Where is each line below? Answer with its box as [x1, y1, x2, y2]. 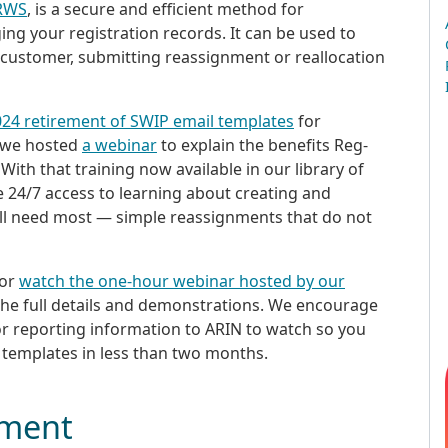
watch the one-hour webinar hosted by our [19, 269, 345, 292]
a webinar [82, 133, 157, 156]
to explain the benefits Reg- [157, 133, 368, 156]
